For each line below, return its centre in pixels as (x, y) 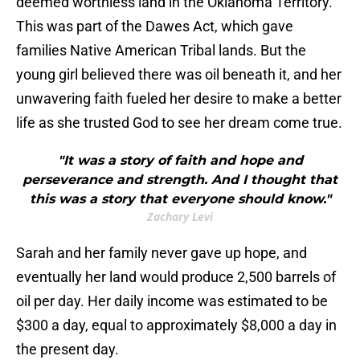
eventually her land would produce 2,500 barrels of (176, 277)
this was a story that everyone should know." (180, 199)
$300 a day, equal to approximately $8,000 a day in (176, 325)
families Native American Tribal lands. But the (161, 51)
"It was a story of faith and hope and (180, 161)
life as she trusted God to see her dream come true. (179, 123)
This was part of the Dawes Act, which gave (155, 27)
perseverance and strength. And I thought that (180, 180)
